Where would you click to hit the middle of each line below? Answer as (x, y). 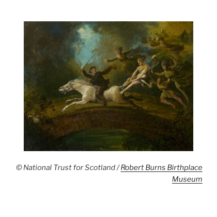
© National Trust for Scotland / (68, 168)
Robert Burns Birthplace (162, 168)
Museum (187, 179)
